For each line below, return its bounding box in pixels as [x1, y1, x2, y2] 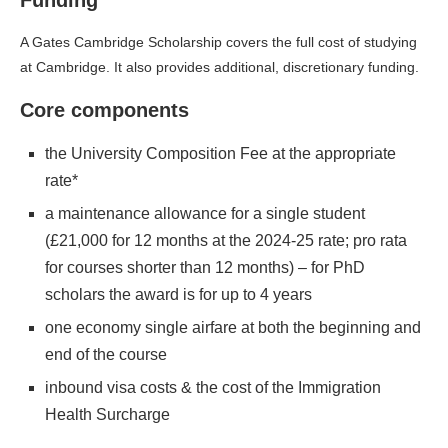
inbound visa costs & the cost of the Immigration [45, 379, 381, 397]
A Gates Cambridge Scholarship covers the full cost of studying [20, 34, 417, 51]
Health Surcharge [45, 406, 170, 424]
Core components [20, 99, 189, 122]
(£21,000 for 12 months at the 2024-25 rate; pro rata [45, 232, 407, 250]
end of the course [45, 346, 167, 364]
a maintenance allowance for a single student [45, 205, 365, 223]
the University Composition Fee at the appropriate [45, 145, 396, 163]
